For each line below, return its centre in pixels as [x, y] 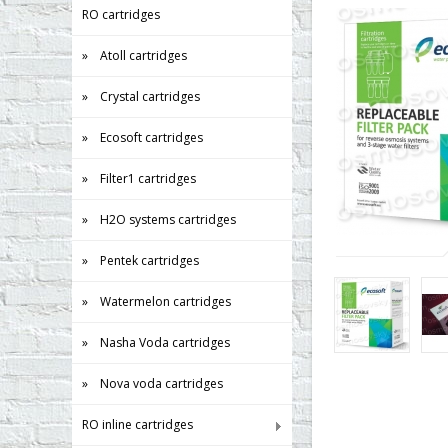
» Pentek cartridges [140, 260]
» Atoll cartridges [134, 55]
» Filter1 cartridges [139, 178]
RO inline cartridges [137, 424]
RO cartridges [121, 14]
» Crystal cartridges [141, 96]
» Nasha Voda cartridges [156, 342]
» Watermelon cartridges [156, 301]
